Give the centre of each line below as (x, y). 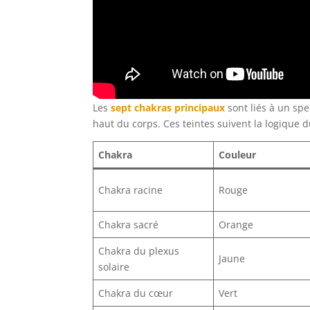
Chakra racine (131, 190)
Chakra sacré (129, 224)
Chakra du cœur (136, 293)
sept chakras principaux (168, 107)
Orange (236, 224)
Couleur (238, 154)
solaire (114, 266)
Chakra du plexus (139, 250)
